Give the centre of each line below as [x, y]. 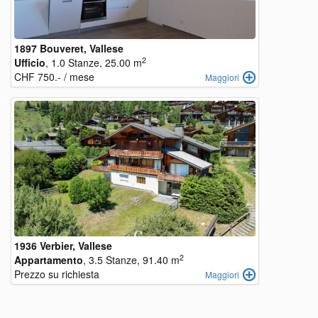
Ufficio [30, 62]
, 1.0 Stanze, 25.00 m [94, 62]
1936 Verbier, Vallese [63, 246]
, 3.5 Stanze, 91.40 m [131, 260]
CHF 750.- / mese [54, 77]
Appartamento [49, 260]
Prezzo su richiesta [57, 274]
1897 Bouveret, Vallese [69, 48]
